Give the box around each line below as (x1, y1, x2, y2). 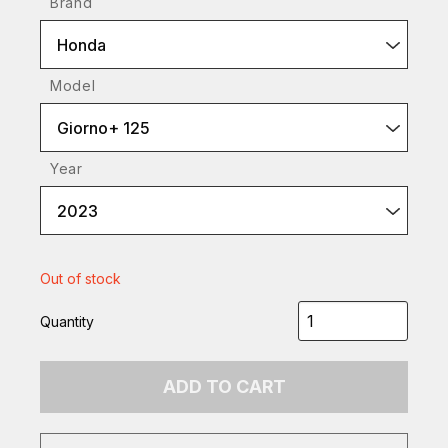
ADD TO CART (162, 376, 286, 397)
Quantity (40, 312, 94, 330)
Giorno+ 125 (57, 118, 150, 138)
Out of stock (40, 270, 121, 287)
